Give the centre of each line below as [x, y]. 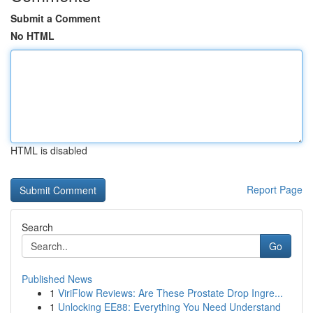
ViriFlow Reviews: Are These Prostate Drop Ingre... [170, 293]
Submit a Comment [56, 18]
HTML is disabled [49, 150]
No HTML [32, 36]
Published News [57, 279]
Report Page [275, 189]
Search [37, 227]
